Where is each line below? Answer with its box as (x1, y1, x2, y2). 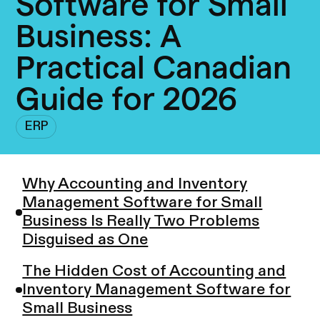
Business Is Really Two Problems (22, 214, 260, 230)
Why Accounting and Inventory (22, 176, 248, 193)
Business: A (16, 19, 182, 54)
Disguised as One (22, 232, 149, 249)
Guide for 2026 (16, 81, 238, 117)
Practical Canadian (16, 50, 292, 86)
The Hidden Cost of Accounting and (22, 264, 286, 280)
